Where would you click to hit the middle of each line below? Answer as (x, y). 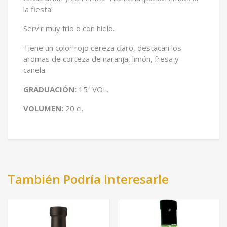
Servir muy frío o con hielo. (69, 28)
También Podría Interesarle (88, 179)
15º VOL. (92, 89)
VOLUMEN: (43, 108)
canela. (35, 70)
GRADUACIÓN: (50, 89)
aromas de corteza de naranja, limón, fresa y (101, 59)
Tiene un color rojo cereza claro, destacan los (102, 47)
